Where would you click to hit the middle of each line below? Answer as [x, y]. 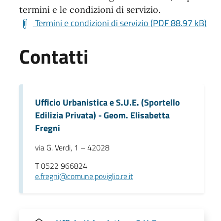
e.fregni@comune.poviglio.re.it [84, 176]
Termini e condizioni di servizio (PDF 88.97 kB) [121, 23]
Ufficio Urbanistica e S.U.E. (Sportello [107, 102]
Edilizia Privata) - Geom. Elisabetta [102, 115]
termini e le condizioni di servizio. [90, 9]
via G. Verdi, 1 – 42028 [72, 147]
